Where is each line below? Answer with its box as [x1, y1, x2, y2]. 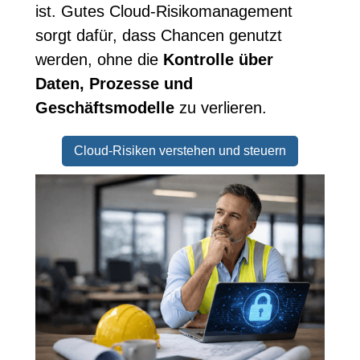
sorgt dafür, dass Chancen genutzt [35, 27, 283, 45]
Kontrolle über [163, 51, 274, 69]
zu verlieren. [174, 99, 268, 117]
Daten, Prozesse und [35, 75, 194, 93]
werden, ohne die [35, 51, 164, 69]
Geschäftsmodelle [35, 99, 175, 117]
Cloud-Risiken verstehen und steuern [74, 144, 286, 158]
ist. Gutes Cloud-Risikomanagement [35, 2, 293, 21]
